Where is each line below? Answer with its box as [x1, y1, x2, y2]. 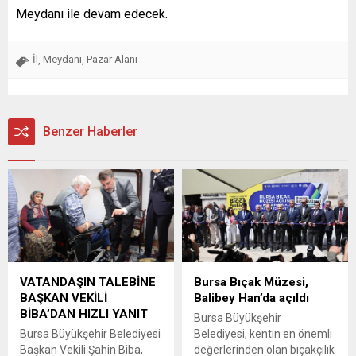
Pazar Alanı [87, 52, 137, 65]
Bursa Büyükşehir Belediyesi [20, 327, 161, 341]
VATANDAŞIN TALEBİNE [20, 275, 156, 290]
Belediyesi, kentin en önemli [194, 327, 332, 341]
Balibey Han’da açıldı [194, 291, 309, 306]
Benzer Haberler [43, 123, 137, 139]
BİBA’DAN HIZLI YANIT [20, 307, 148, 322]
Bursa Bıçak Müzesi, [194, 275, 308, 290]
